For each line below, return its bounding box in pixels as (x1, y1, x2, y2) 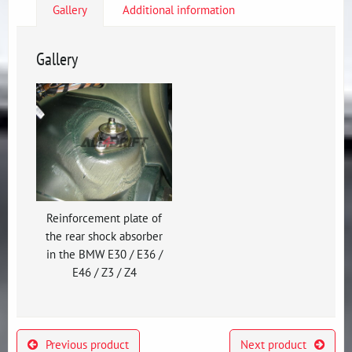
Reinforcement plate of (46, 210, 162, 225)
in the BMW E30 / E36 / (46, 246, 163, 262)
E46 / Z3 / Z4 (71, 264, 137, 280)
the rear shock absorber (46, 228, 163, 244)
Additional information (123, 2, 235, 17)
